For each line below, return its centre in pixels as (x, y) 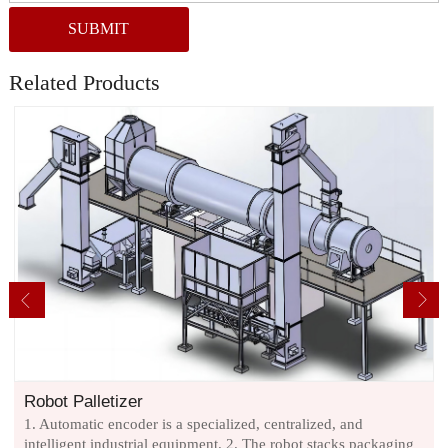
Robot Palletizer (83, 401)
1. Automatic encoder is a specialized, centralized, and (193, 423)
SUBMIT (99, 29)
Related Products (84, 82)
